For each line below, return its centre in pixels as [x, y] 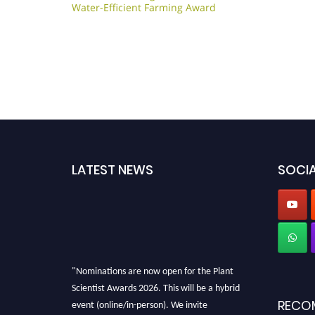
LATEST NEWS [112, 169]
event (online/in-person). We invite [140, 297]
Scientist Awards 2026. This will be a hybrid [156, 281]
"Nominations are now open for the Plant [153, 264]
